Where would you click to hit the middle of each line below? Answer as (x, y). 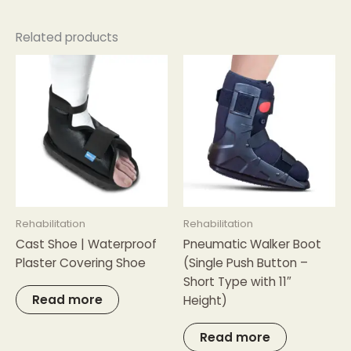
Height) (205, 301)
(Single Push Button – (246, 263)
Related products (67, 37)
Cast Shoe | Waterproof (86, 244)
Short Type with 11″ (237, 282)
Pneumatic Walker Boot (252, 244)
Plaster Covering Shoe (81, 263)
